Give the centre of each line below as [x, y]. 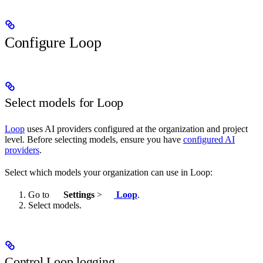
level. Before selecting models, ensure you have [94, 139]
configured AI [209, 139]
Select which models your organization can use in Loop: [109, 172]
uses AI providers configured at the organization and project [136, 129]
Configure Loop [53, 42]
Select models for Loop [64, 103]
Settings [78, 194]
